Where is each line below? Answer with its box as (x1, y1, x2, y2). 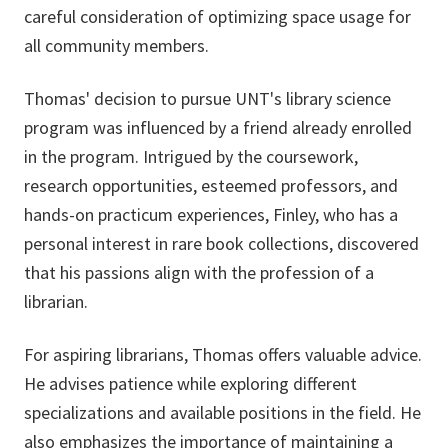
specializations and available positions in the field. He (24, 401, 421, 425)
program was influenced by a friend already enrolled (24, 116, 412, 140)
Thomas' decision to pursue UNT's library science (24, 87, 391, 111)
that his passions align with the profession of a (24, 261, 374, 285)
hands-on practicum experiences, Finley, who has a (24, 203, 398, 227)
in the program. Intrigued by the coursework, (24, 145, 358, 169)
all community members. (24, 34, 209, 58)
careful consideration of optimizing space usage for (24, 5, 411, 29)
